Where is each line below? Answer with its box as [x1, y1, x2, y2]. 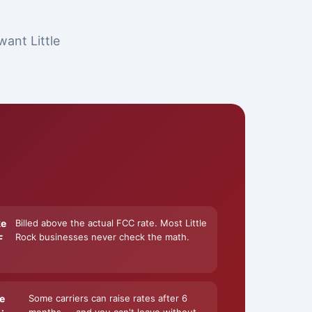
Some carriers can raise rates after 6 [29, 292, 188, 304]
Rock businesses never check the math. [15, 231, 190, 242]
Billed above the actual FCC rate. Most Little [15, 217, 208, 228]
